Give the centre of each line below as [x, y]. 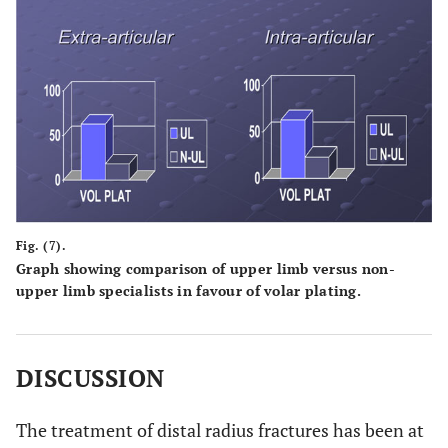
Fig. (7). [41, 245]
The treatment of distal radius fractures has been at [220, 429]
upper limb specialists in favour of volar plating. [188, 290]
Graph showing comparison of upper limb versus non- [205, 268]
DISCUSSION [90, 377]
